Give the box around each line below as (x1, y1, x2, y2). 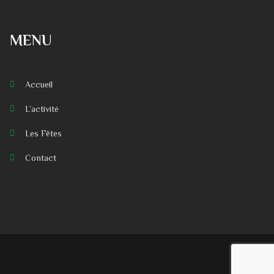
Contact (25, 153, 56, 163)
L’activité (25, 104, 59, 114)
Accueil (25, 80, 53, 90)
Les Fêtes (25, 128, 62, 139)
